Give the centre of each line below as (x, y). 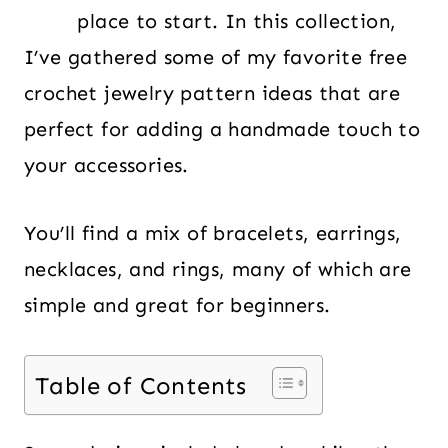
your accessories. (106, 165)
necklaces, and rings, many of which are (218, 269)
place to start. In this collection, (237, 21)
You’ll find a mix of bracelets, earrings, (213, 233)
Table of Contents (141, 386)
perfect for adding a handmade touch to (222, 129)
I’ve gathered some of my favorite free (216, 57)
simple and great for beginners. (177, 305)
